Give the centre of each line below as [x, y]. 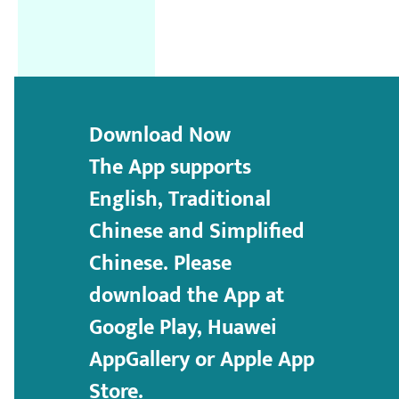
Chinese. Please [161, 264]
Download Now [160, 136]
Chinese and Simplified [197, 232]
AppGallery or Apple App [202, 360]
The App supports [171, 168]
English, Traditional [180, 200]
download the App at [187, 296]
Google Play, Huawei [183, 328]
